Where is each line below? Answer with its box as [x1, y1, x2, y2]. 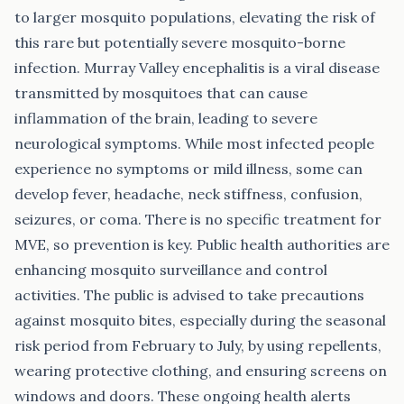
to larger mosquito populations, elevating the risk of [14, 8, 375, 26]
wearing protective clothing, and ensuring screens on [14, 362, 387, 380]
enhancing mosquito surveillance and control [14, 261, 327, 279]
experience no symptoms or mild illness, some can [14, 160, 363, 178]
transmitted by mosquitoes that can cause [14, 84, 308, 102]
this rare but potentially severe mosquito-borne [14, 33, 345, 51]
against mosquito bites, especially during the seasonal [14, 311, 386, 329]
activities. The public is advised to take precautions [14, 286, 364, 304]
